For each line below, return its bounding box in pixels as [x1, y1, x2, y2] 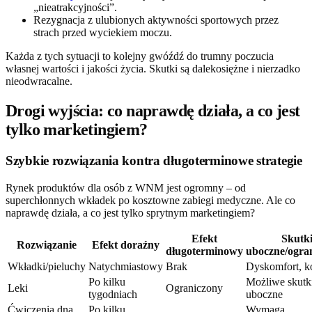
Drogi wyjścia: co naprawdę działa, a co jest [6, 102, 300, 120]
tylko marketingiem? [6, 120, 148, 139]
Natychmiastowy [88, 260, 163, 272]
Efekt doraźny [92, 239, 159, 251]
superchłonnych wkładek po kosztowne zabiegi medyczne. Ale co [6, 194, 295, 206]
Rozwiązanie [17, 239, 77, 251]
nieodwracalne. [6, 75, 72, 88]
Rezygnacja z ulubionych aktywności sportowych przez [33, 14, 279, 26]
